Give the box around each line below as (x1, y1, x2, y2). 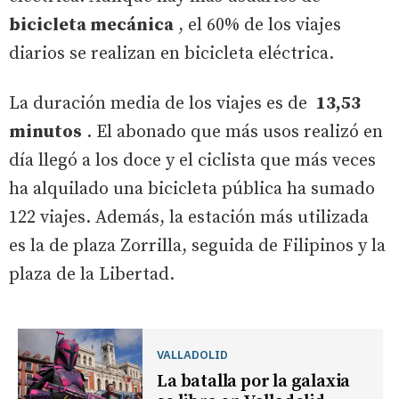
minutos (9, 120, 82, 143)
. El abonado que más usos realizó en (82, 120, 383, 143)
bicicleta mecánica (9, 13, 174, 37)
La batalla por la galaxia (157, 370, 351, 394)
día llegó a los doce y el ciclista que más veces (9, 149, 376, 172)
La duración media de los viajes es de (9, 92, 316, 115)
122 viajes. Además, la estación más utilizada (9, 206, 369, 229)
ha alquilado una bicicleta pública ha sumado (9, 177, 375, 200)
